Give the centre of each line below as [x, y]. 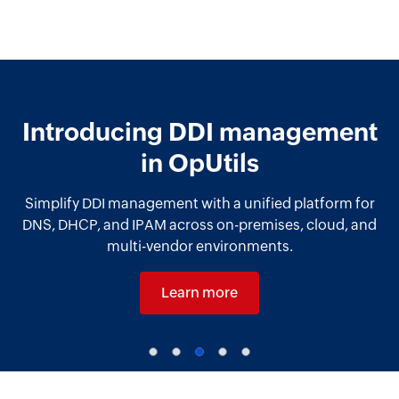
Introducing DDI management [199, 131]
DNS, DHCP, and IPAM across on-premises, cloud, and [199, 224]
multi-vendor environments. [199, 246]
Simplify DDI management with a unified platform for [199, 203]
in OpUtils [199, 163]
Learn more [199, 292]
